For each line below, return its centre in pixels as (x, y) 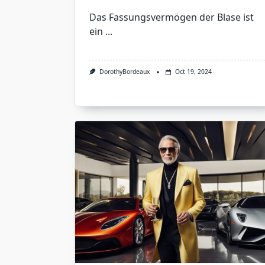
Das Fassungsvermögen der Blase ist (172, 17)
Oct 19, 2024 (193, 72)
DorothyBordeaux (125, 72)
